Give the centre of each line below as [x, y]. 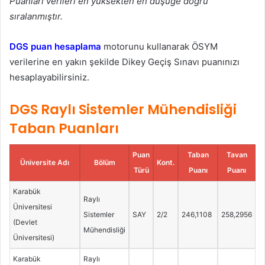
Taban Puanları [64, 128]
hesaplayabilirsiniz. [49, 77]
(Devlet [25, 222]
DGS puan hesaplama [55, 46]
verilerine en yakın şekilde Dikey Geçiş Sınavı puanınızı [125, 62]
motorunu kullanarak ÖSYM [159, 46]
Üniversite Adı [45, 163]
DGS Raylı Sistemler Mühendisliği [123, 109]
